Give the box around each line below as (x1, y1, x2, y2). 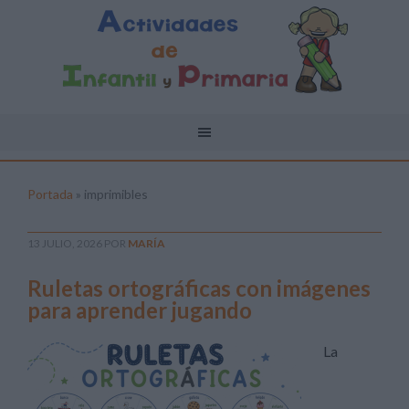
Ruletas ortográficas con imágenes (27, 275, 371, 301)
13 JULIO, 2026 (27, 236, 102, 250)
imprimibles (84, 186, 148, 202)
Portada (27, 186, 73, 202)
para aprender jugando (27, 297, 252, 323)
